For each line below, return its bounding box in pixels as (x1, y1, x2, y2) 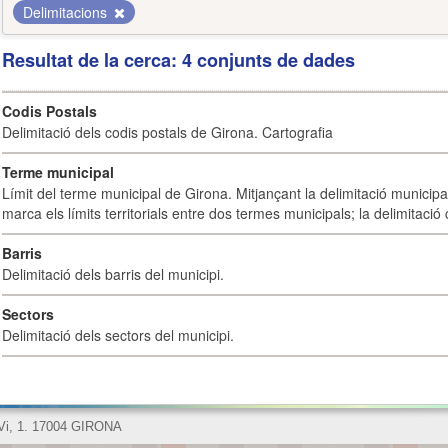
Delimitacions (23, 2, 111, 22)
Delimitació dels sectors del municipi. (2, 325, 234, 345)
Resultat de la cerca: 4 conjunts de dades (2, 47, 355, 73)
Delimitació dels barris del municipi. (2, 264, 224, 284)
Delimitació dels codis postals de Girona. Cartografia (2, 122, 333, 142)
